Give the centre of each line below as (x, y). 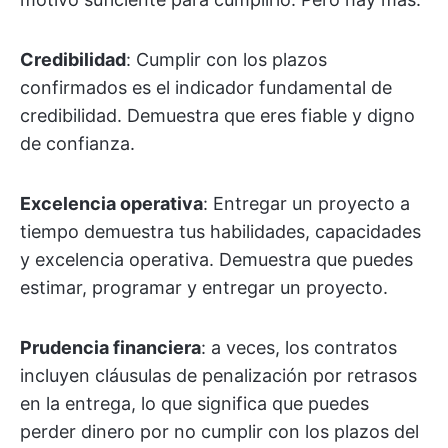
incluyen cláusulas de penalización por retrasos (218, 375)
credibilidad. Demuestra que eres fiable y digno (217, 115)
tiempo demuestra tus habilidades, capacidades (220, 231)
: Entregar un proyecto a (306, 203)
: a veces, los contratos (299, 347)
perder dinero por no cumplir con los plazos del (219, 431)
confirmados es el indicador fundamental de (206, 87)
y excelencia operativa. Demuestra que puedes (216, 259)
